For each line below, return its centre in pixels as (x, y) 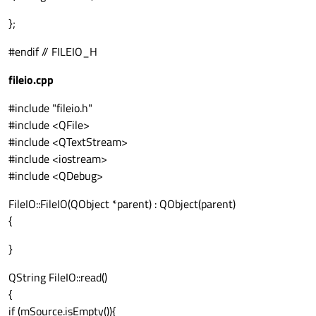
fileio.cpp (31, 80)
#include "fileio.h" (50, 108)
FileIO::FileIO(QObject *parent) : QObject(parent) (122, 204)
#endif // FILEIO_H (53, 52)
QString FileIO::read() (58, 278)
